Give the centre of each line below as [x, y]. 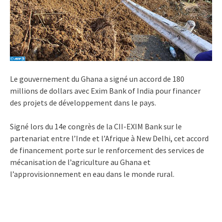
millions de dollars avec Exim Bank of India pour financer [105, 90]
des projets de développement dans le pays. [83, 102]
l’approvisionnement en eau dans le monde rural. [92, 174]
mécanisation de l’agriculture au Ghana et [80, 162]
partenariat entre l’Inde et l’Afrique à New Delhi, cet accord [109, 138]
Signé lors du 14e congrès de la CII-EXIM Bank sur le [96, 126]
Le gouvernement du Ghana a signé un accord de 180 [97, 79]
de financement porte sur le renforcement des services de [107, 150]
